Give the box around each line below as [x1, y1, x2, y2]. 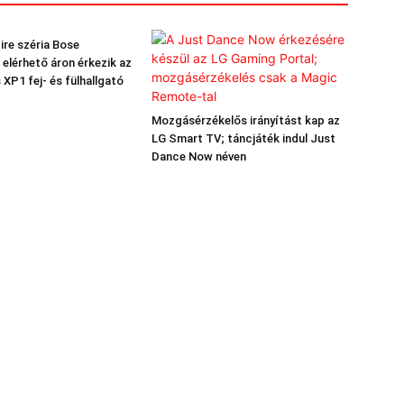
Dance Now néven [151, 150, 246, 163]
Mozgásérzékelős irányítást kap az [151, 114, 340, 127]
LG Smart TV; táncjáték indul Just [151, 132, 335, 145]
